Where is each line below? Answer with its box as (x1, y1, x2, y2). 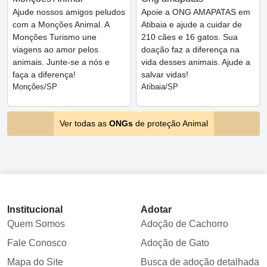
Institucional (7, 204, 63, 215)
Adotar (141, 204, 172, 215)
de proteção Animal (132, 118, 208, 128)
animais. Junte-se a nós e (13, 57, 110, 67)
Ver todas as (59, 118, 109, 128)
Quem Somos (7, 218, 65, 229)
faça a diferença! (13, 69, 76, 79)
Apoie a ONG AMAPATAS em (141, 7, 250, 17)
